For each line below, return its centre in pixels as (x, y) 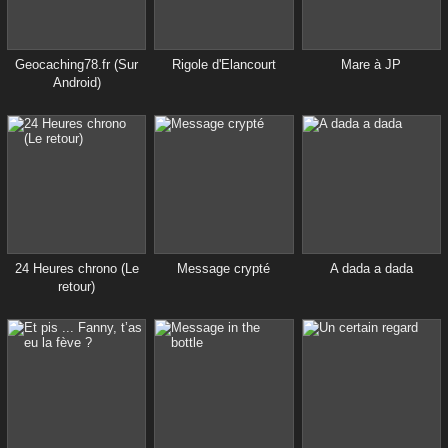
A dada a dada (371, 269)
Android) (76, 83)
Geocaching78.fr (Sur (77, 65)
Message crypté (224, 269)
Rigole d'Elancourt (223, 65)
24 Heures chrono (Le (76, 269)
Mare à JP (371, 65)
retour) (77, 287)
